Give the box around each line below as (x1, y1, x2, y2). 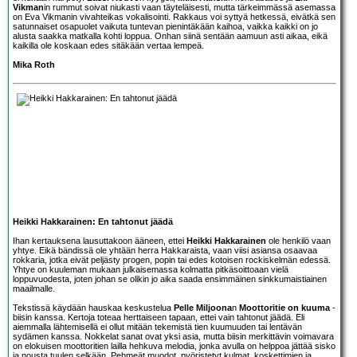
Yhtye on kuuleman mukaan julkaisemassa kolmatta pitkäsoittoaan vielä (13, 264, 288, 274)
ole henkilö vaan (266, 235, 331, 245)
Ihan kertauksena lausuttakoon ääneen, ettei (13, 235, 186, 245)
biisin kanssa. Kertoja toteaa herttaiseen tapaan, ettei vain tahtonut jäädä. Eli (13, 312, 304, 322)
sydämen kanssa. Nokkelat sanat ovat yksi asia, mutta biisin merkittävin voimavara (13, 331, 334, 341)
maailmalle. (13, 283, 55, 293)
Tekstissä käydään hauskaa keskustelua (13, 302, 174, 312)
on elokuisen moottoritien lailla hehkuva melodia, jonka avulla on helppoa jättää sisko (13, 340, 335, 351)
